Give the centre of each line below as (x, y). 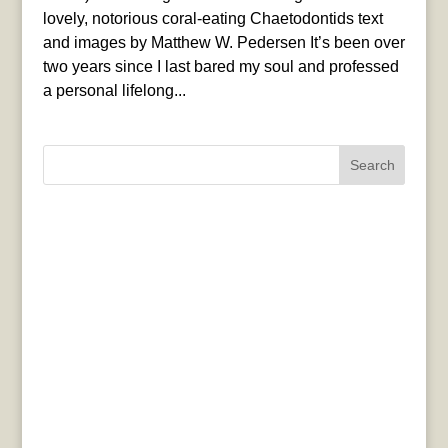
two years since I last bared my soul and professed (220, 66)
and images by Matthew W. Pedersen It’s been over (223, 42)
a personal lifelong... (114, 90)
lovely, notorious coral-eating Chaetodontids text (212, 18)
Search (372, 164)
